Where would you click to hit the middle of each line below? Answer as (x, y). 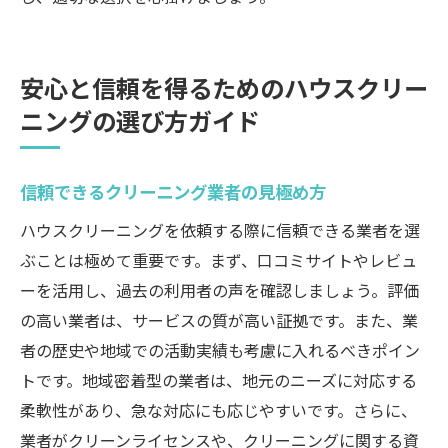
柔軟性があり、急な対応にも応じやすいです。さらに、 (218, 410)
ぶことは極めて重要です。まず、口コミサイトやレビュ (218, 260)
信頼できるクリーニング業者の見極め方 (173, 191)
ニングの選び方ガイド (140, 120)
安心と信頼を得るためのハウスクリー (224, 87)
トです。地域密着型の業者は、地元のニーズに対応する (218, 380)
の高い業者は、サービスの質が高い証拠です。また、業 (219, 320)
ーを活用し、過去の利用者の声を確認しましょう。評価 (219, 290)
